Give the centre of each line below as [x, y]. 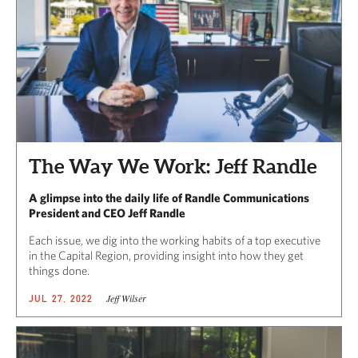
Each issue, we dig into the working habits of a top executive [175, 240]
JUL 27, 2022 [61, 298]
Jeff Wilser [126, 298]
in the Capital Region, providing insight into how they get [166, 255]
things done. [59, 270]
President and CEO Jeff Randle [107, 213]
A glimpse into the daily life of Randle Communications [169, 197]
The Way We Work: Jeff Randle [173, 166]
